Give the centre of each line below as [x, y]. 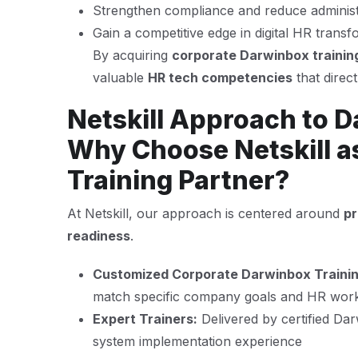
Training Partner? [178, 180]
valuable [120, 78]
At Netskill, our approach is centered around [205, 213]
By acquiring [132, 55]
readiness [99, 236]
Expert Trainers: [145, 319]
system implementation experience [197, 341]
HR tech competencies [220, 78]
